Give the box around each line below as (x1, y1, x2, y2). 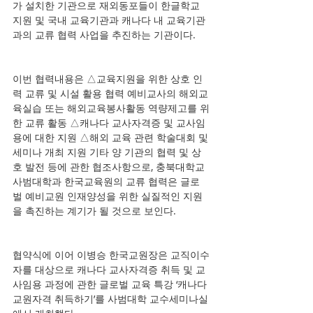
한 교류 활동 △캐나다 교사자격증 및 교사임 (13, 116, 205, 129)
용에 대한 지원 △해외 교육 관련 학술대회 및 (13, 131, 211, 144)
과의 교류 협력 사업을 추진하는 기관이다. (13, 28, 198, 41)
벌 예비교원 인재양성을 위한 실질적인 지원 (13, 189, 203, 203)
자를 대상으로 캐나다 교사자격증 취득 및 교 (13, 263, 205, 276)
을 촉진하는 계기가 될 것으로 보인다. (13, 204, 179, 217)
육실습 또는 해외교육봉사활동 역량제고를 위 (13, 101, 210, 115)
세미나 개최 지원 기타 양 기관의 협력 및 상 (13, 145, 201, 159)
